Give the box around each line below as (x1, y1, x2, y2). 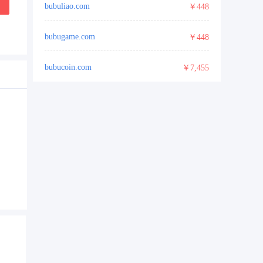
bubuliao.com (45, 2, 90, 11)
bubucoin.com (45, 63, 92, 72)
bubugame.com (45, 32, 95, 42)
